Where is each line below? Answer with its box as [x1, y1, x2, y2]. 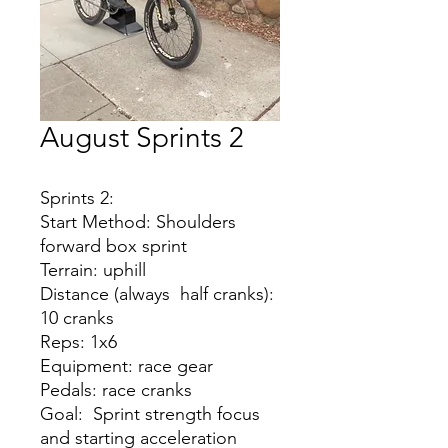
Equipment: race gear [40, 355, 213, 377]
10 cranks [40, 307, 114, 329]
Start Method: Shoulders [40, 211, 236, 233]
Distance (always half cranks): [40, 283, 274, 305]
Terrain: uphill [40, 259, 146, 281]
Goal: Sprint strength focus [40, 403, 260, 425]
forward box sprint [40, 235, 187, 257]
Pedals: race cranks [40, 379, 192, 401]
